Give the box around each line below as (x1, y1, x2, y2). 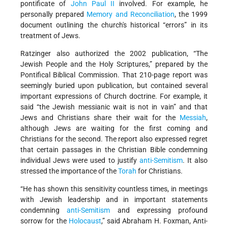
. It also (182, 156, 208, 164)
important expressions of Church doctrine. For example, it (20, 92, 208, 100)
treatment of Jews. (20, 31, 80, 40)
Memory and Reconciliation (87, 10, 175, 18)
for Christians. (136, 166, 183, 175)
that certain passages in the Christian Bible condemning (20, 145, 208, 154)
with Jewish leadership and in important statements (20, 195, 208, 204)
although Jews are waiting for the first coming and (20, 124, 208, 132)
